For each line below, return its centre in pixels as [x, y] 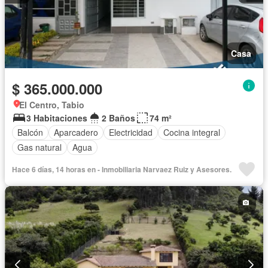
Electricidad [131, 133]
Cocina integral [192, 133]
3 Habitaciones [57, 118]
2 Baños [118, 118]
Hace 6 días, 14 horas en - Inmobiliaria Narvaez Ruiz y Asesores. [122, 169]
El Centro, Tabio [52, 104]
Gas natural [39, 147]
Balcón [30, 133]
